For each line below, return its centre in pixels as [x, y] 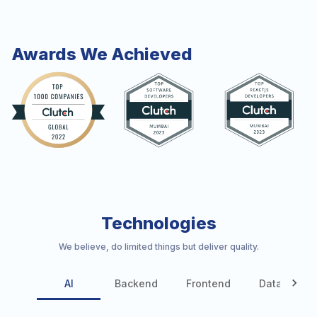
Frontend [208, 283]
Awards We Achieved [102, 54]
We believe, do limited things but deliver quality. [158, 247]
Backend [136, 283]
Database [283, 283]
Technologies [158, 224]
